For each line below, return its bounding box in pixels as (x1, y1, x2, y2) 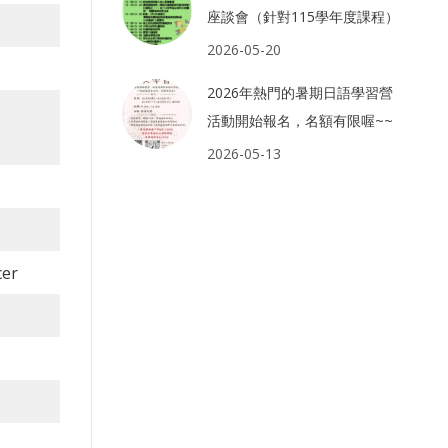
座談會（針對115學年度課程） (207, 7, 400, 27)
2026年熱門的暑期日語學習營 (207, 83, 394, 103)
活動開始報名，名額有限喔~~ (207, 111, 394, 131)
